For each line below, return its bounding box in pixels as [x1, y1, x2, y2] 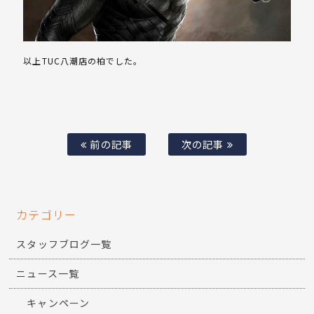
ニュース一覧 [16, 266, 79, 281]
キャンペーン [27, 296, 90, 310]
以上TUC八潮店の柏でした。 [23, 55, 143, 67]
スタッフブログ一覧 [16, 237, 111, 252]
